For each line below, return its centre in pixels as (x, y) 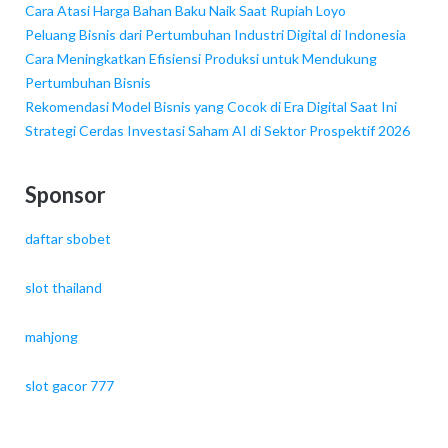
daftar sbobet (67, 239)
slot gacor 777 (69, 386)
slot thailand (63, 288)
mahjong (51, 337)
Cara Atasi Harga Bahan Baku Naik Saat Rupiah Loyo (185, 11)
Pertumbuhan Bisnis (87, 83)
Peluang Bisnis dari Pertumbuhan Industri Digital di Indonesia (215, 35)
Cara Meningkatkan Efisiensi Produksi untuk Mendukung (200, 59)
